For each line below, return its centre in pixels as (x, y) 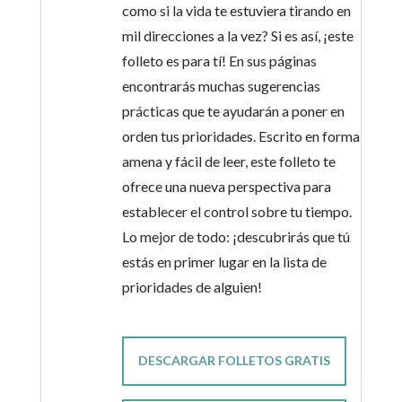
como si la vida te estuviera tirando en (236, 10)
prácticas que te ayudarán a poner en (233, 111)
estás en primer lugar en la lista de (224, 262)
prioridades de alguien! (192, 287)
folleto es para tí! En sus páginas (219, 61)
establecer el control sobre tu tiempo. (236, 211)
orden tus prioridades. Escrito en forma (240, 136)
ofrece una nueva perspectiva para (226, 186)
